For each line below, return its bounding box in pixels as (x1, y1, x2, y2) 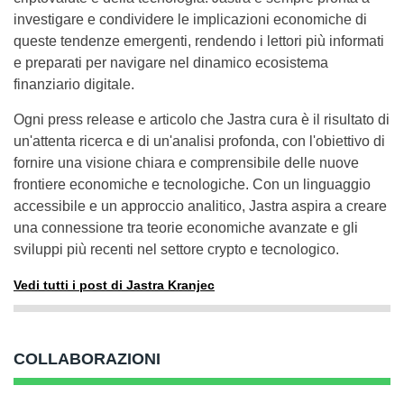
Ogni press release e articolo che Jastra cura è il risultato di (14, 112, 390, 127)
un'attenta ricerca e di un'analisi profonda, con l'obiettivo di (14, 133, 385, 149)
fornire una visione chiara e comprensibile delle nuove (14, 155, 359, 170)
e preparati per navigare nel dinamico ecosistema (14, 55, 328, 70)
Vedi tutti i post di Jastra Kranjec (14, 278, 215, 292)
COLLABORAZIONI (14, 350, 161, 368)
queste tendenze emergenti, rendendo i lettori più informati (14, 33, 384, 49)
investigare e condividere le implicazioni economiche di (14, 12, 367, 27)
